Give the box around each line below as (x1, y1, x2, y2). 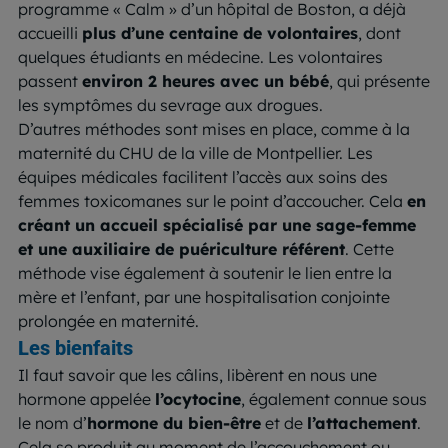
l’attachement (307, 412, 417, 433)
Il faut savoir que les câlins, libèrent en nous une (18, 364, 377, 385)
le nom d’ (18, 412, 87, 433)
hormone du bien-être (87, 412, 261, 433)
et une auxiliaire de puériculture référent (18, 238, 345, 259)
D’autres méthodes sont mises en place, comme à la (18, 118, 410, 139)
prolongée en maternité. (18, 310, 199, 331)
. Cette (345, 238, 394, 259)
